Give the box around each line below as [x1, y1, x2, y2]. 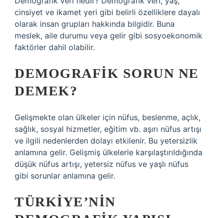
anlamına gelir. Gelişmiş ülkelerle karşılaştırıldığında [15, 147, 202, 157]
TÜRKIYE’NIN [15, 194, 116, 209]
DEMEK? [15, 83, 77, 98]
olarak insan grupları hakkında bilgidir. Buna [15, 19, 175, 29]
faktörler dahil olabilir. [15, 42, 95, 52]
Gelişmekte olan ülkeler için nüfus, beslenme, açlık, [15, 112, 200, 122]
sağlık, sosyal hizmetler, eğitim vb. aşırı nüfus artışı [15, 124, 201, 134]
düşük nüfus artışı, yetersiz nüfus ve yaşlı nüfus [15, 159, 188, 169]
